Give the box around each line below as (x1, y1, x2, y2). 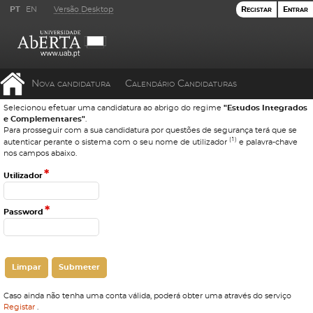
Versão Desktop (54, 6, 113, 13)
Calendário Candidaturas (125, 79, 237, 89)
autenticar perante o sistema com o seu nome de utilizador (3, 138, 229, 146)
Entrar (283, 6, 308, 13)
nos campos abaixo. (3, 149, 77, 157)
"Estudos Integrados (224, 104, 307, 112)
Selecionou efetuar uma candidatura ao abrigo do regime (3, 104, 224, 112)
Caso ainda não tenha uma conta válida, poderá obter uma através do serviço (3, 291, 291, 300)
